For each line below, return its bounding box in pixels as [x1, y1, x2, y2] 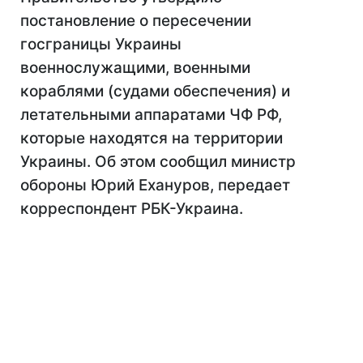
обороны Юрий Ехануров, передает [20, 176, 290, 194]
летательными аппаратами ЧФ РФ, [20, 105, 282, 124]
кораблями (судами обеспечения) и [20, 82, 290, 100]
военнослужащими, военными [20, 58, 250, 77]
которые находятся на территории [20, 129, 283, 147]
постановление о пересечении [20, 11, 251, 30]
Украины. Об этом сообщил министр [20, 152, 296, 171]
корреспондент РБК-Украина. [20, 199, 243, 218]
